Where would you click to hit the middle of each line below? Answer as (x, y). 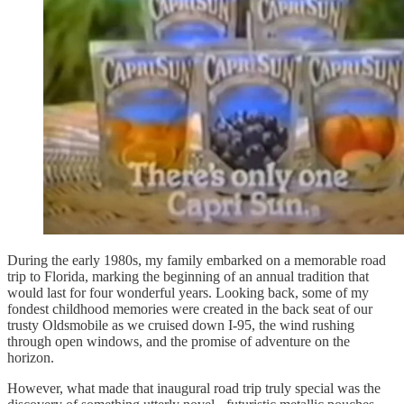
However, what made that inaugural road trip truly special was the (194, 388)
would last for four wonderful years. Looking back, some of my (188, 292)
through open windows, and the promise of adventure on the (179, 341)
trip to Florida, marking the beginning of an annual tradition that (188, 276)
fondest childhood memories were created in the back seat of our (190, 308)
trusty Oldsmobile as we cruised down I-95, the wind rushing (181, 325)
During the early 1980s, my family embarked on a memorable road (197, 260)
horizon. (31, 357)
